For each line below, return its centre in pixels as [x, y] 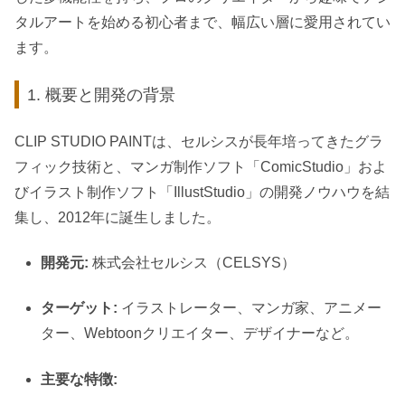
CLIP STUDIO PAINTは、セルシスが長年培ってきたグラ [199, 141]
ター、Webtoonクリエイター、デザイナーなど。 [200, 334]
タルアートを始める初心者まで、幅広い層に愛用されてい [202, 22]
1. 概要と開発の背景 [102, 94]
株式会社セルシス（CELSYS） [193, 263]
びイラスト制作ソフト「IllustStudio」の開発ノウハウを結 [202, 192]
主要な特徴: [80, 379]
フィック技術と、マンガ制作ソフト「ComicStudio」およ [201, 166]
